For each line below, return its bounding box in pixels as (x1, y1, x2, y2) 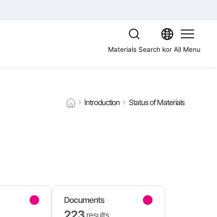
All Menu (174, 46, 201, 53)
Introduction (84, 97, 120, 107)
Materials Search (108, 46, 161, 53)
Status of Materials (128, 97, 185, 107)
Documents (63, 194, 104, 205)
